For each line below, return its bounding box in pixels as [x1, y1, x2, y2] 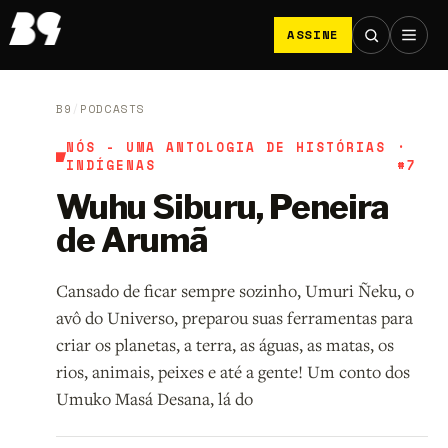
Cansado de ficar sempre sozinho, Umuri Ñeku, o [55, 279, 414, 303]
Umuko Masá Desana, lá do [55, 387, 253, 411]
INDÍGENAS [66, 156, 157, 176]
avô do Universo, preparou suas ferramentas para [55, 306, 413, 330]
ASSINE [286, 26, 339, 43]
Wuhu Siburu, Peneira [55, 187, 390, 228]
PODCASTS [80, 101, 145, 118]
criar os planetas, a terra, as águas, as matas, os [55, 333, 394, 357]
